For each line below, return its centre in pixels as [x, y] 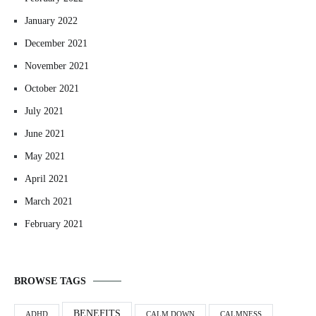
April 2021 [47, 179]
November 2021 [57, 66]
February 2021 [54, 224]
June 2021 [45, 134]
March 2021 [49, 202]
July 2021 [44, 111]
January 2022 [51, 21]
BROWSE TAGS [50, 281]
